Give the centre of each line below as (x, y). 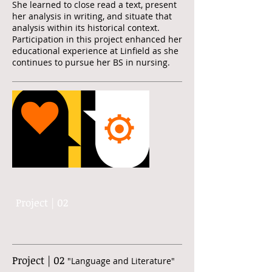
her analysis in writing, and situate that (92, 16)
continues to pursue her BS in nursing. (91, 62)
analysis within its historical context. (86, 28)
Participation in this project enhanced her (97, 39)
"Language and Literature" (121, 261)
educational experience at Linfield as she (95, 51)
